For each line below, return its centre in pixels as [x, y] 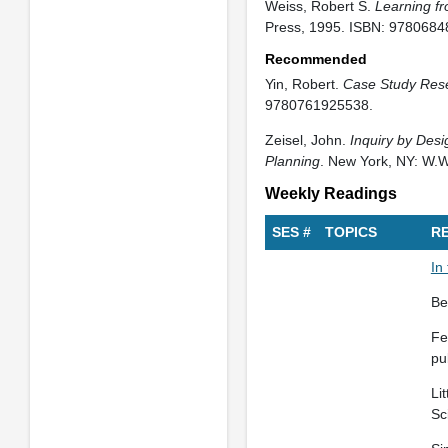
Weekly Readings [330, 193]
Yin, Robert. [303, 84]
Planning [292, 161]
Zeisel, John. [307, 140]
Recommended [315, 59]
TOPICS [350, 232]
